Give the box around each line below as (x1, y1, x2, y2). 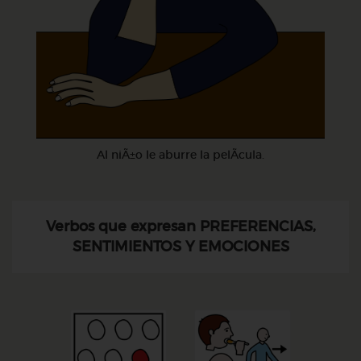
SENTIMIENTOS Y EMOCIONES (72, 238, 289, 255)
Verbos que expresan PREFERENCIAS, (45, 218, 316, 235)
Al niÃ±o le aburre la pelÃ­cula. (97, 147, 264, 162)
